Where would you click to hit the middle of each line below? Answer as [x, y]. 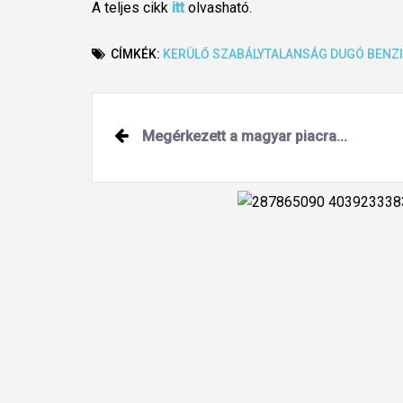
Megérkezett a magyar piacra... [245, 136]
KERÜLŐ [186, 54]
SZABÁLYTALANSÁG [270, 54]
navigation [148, 151]
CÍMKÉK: [135, 54]
